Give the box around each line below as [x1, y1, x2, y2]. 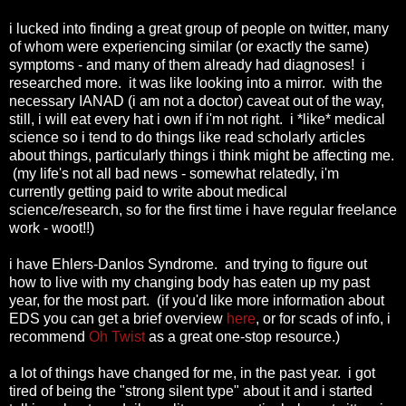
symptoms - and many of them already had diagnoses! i [9, 56, 365, 72]
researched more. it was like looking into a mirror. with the [9, 74, 382, 91]
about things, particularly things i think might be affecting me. [9, 147, 394, 163]
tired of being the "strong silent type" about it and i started [9, 382, 372, 399]
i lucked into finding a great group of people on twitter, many [9, 20, 389, 36]
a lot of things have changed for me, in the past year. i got [9, 364, 375, 381]
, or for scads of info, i [256, 310, 391, 326]
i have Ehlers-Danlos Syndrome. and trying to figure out [9, 256, 367, 272]
